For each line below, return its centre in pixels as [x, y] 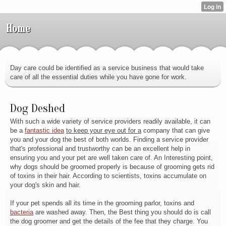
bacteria [22, 212]
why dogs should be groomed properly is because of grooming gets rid [112, 167]
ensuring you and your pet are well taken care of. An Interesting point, [111, 158]
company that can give [176, 130]
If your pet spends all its [45, 203]
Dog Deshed [38, 108]
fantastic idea [44, 130]
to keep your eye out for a [104, 130]
